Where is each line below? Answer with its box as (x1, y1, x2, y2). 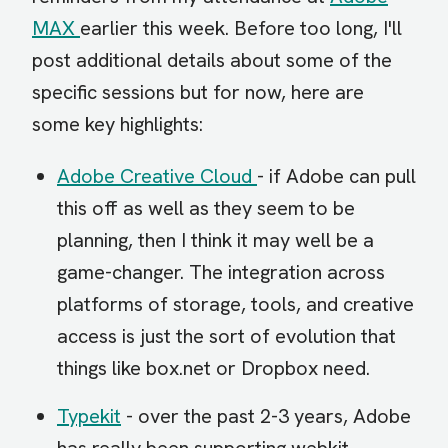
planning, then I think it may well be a (57, 227, 374, 253)
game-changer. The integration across (57, 259, 385, 285)
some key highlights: (32, 111, 203, 137)
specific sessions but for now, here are (32, 79, 364, 105)
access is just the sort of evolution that (57, 323, 396, 349)
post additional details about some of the (32, 47, 392, 73)
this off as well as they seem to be (57, 195, 355, 221)
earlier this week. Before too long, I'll (80, 15, 402, 41)
